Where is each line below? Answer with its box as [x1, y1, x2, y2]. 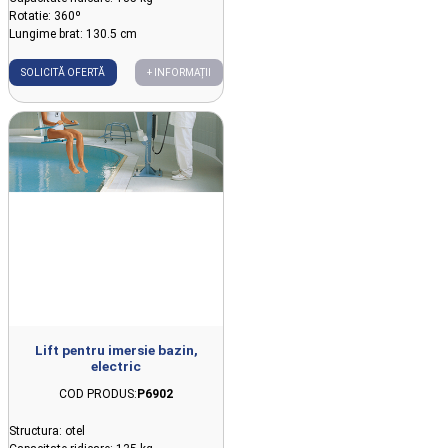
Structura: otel [9, 423, 85, 438]
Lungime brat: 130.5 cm [9, 26, 137, 41]
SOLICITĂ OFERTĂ [21, 66, 105, 78]
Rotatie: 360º [9, 8, 84, 23]
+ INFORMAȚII [147, 66, 211, 78]
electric [91, 357, 141, 374]
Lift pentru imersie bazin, [34, 341, 198, 358]
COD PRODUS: [59, 386, 137, 401]
